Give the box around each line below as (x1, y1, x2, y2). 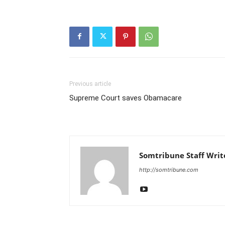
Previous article (69, 80, 111, 87)
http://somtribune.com (139, 166, 198, 173)
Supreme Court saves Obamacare (69, 93, 182, 102)
